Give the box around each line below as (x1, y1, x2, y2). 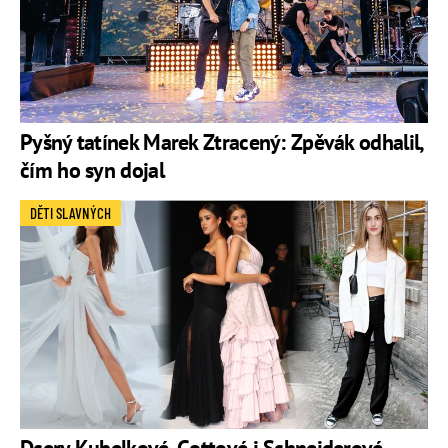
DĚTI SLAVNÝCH (30, 204, 111, 223)
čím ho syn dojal (20, 156, 164, 185)
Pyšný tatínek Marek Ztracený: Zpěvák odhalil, (20, 128, 423, 157)
